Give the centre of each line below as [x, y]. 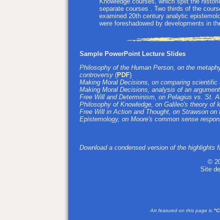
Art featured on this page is [182, 211]
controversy [96, 75]
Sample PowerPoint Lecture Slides [133, 54]
